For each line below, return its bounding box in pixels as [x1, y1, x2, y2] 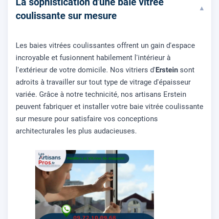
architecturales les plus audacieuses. [16, 127, 137, 136]
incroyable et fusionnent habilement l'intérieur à [16, 53, 171, 63]
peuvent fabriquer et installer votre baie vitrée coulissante [16, 102, 203, 111]
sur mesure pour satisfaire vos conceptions [16, 114, 158, 124]
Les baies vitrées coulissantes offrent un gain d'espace [16, 41, 195, 50]
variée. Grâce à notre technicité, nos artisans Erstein [16, 90, 186, 99]
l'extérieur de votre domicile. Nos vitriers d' [16, 66, 155, 75]
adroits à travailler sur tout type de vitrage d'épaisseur [16, 78, 191, 87]
